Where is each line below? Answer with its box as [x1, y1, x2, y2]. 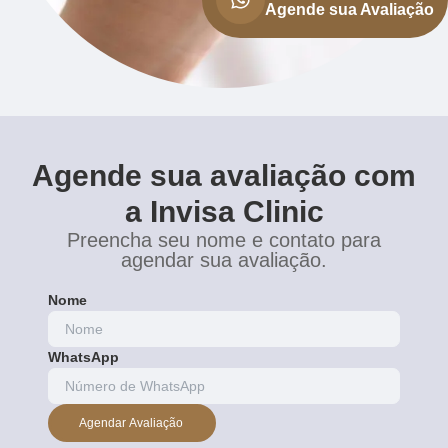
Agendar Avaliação [79, 415, 183, 430]
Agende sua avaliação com [32, 158, 416, 192]
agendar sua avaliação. [121, 248, 327, 271]
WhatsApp [48, 348, 119, 365]
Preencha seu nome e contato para [67, 228, 381, 251]
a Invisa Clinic [124, 194, 324, 228]
